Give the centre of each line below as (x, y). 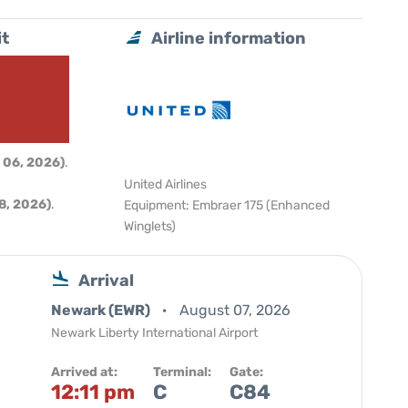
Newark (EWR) (102, 310)
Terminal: (182, 372)
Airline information (229, 38)
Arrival (106, 280)
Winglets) (150, 226)
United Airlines (166, 184)
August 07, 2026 (235, 310)
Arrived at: (84, 372)
